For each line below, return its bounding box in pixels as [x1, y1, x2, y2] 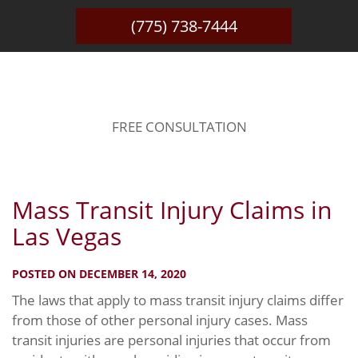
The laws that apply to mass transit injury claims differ [12, 291, 344, 309]
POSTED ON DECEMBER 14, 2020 [12, 266, 186, 281]
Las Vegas [12, 220, 121, 253]
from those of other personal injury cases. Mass [12, 311, 308, 329]
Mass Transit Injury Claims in [12, 193, 332, 226]
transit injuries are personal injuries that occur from [12, 331, 331, 349]
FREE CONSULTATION [111, 117, 247, 136]
